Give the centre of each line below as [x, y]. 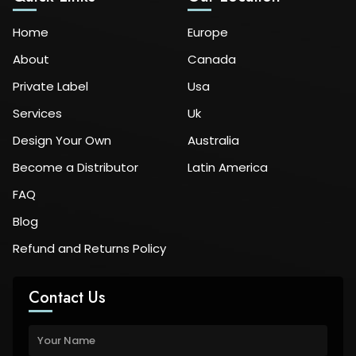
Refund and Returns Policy [89, 249]
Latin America [228, 168]
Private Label [50, 87]
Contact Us [67, 298]
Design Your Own [62, 141]
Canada [212, 60]
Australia [213, 141]
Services [37, 114]
